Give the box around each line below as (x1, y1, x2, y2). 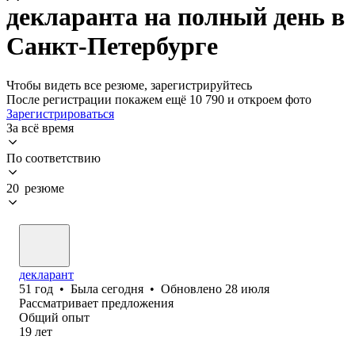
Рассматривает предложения (19, 296, 174, 310)
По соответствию (6, 151, 101, 165)
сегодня (101, 281, 143, 296)
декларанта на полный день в (6, 2, 345, 32)
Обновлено (161, 281, 225, 296)
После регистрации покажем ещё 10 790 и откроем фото (6, 92, 311, 106)
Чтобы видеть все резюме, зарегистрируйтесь (6, 78, 252, 92)
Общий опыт (19, 310, 90, 324)
